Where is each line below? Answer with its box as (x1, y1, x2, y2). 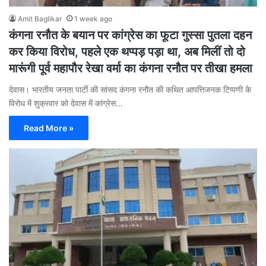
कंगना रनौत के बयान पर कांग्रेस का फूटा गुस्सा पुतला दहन (9, 27, 252, 42)
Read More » (24, 122, 74, 133)
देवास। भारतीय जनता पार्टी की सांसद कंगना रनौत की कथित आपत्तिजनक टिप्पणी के (9, 84, 251, 94)
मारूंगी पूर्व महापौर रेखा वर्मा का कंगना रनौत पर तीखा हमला (9, 61, 252, 75)
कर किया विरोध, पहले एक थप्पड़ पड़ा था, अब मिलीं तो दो (9, 44, 245, 59)
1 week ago (74, 14, 112, 23)
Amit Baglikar (18, 14, 62, 23)
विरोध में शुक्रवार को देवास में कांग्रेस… (9, 97, 123, 108)
